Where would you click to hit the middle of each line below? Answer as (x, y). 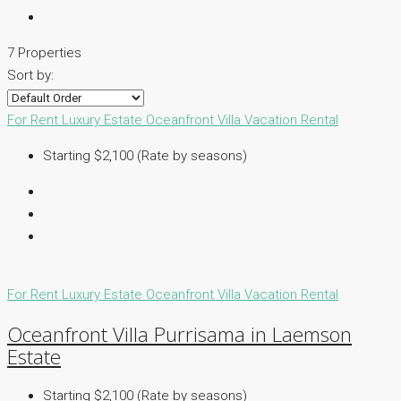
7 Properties (44, 53)
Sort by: (30, 76)
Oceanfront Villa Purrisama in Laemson (179, 334)
